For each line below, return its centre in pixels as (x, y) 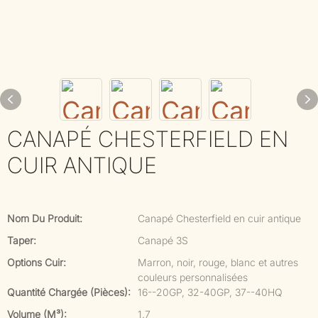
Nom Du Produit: (45, 218)
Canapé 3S (163, 240)
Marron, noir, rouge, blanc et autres (218, 262)
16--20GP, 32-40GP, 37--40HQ (210, 292)
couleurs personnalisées (193, 277)
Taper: (22, 240)
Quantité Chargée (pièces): (69, 292)
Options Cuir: (37, 262)
